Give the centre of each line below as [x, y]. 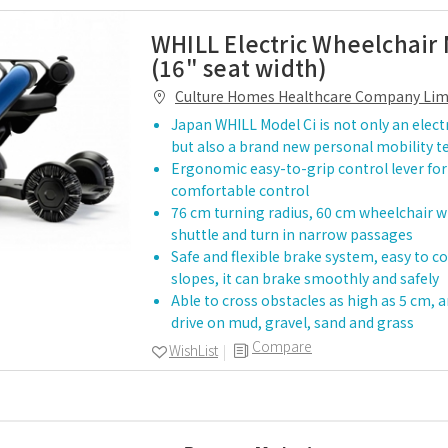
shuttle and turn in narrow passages [292, 234]
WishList [193, 350]
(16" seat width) [239, 67]
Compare [282, 346]
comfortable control [240, 190]
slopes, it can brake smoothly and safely [305, 278]
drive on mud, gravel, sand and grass [292, 322]
